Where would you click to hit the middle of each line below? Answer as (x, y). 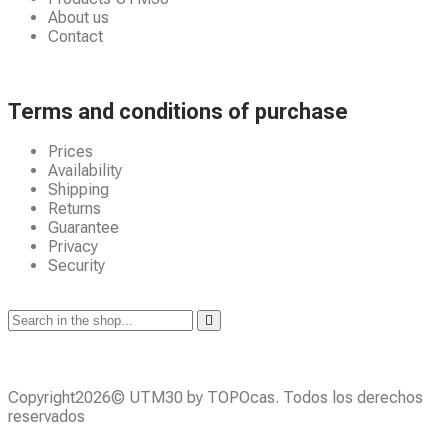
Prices (70, 152)
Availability (85, 171)
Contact (75, 36)
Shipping (78, 190)
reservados (46, 417)
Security (76, 266)
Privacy (73, 247)
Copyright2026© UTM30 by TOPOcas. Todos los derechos (215, 398)
